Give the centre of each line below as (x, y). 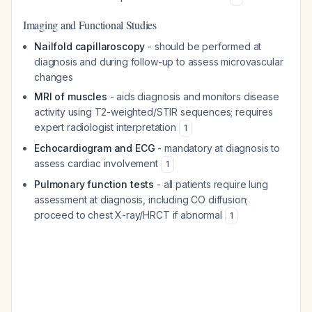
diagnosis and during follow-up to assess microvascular (159, 62)
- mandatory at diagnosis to (218, 148)
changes (54, 77)
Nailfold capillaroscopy (90, 46)
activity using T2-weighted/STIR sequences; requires (154, 112)
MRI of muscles (71, 96)
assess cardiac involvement (97, 163)
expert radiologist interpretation (107, 127)
